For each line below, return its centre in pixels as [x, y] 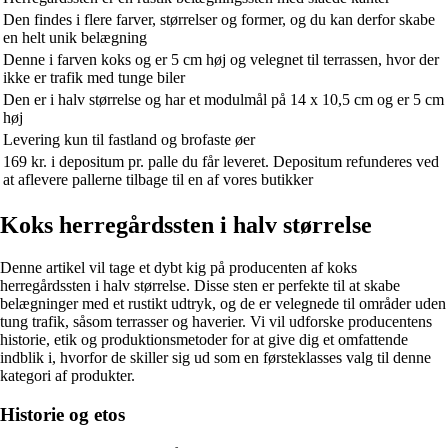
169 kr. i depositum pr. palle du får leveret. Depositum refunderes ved [221, 162]
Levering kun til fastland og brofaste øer [129, 140]
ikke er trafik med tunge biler [94, 78]
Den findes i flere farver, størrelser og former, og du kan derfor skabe [219, 20]
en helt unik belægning [75, 38]
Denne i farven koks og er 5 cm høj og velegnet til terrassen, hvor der [221, 60]
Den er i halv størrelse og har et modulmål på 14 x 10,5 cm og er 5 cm [223, 100]
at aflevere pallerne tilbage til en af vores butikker [158, 180]
